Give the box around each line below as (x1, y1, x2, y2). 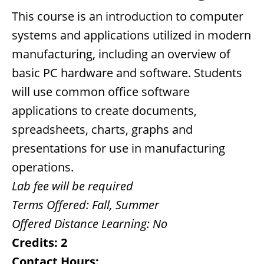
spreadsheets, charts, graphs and (12, 121, 193, 137)
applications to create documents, (12, 103, 197, 118)
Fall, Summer (92, 197, 159, 213)
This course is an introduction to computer (12, 8, 243, 24)
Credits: (12, 235, 58, 250)
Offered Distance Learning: (12, 216, 150, 232)
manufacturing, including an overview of (12, 46, 230, 62)
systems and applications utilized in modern (12, 27, 251, 43)
